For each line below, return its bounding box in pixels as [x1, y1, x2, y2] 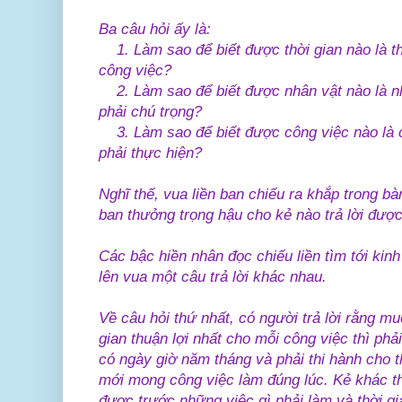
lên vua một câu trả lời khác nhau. [99, 267, 327, 285]
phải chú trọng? [99, 102, 202, 120]
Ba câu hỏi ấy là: [99, 20, 211, 38]
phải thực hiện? [99, 144, 202, 162]
